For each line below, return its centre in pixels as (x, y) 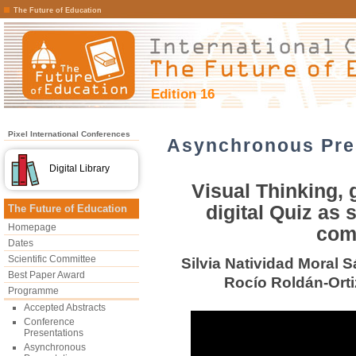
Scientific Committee (52, 259)
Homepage (32, 227)
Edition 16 (183, 94)
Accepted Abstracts (65, 308)
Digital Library (79, 168)
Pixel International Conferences (69, 134)
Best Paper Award (46, 275)
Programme (33, 291)
